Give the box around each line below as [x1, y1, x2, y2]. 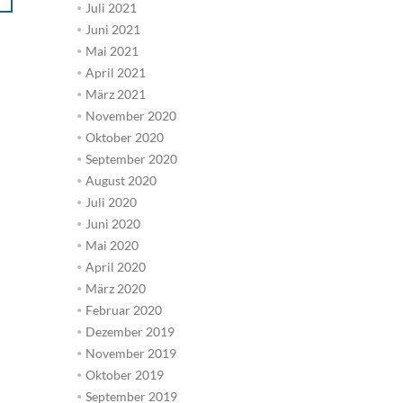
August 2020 [85, 172, 157, 188]
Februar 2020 [85, 301, 162, 318]
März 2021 [85, 85, 146, 102]
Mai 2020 [85, 237, 139, 253]
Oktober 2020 [85, 129, 164, 145]
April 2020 [85, 258, 146, 274]
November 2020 [85, 107, 176, 123]
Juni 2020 [85, 215, 140, 231]
